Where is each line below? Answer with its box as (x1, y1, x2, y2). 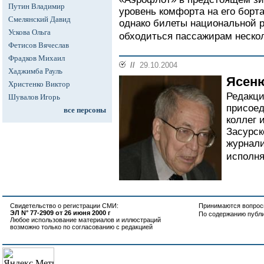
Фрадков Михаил (8, 54, 65, 62)
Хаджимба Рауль (8, 67, 62, 75)
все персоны (64, 105, 106, 114)
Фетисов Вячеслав (8, 41, 69, 49)
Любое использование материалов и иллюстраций (10, 216, 161, 223)
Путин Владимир (8, 2, 65, 11)
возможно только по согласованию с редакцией (10, 223, 153, 230)
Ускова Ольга (8, 28, 51, 37)
